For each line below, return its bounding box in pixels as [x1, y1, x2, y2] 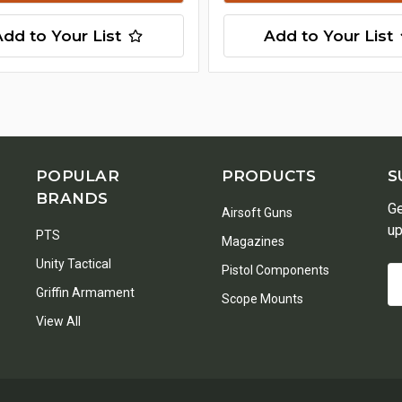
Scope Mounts [221, 292, 303, 306]
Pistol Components [221, 263, 329, 277]
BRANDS [36, 189, 109, 207]
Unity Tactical [36, 257, 111, 271]
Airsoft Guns [221, 205, 293, 220]
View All [36, 314, 81, 328]
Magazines [221, 234, 284, 249]
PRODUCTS [221, 167, 317, 185]
